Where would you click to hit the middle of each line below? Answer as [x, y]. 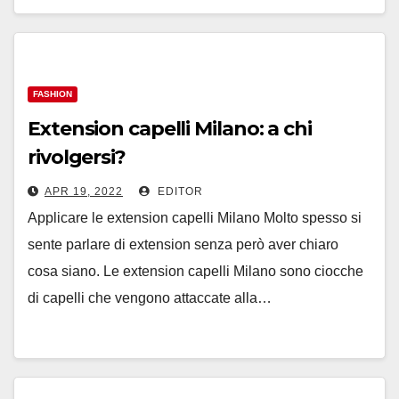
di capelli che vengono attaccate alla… [150, 298]
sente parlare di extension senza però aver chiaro [183, 244]
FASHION [53, 94]
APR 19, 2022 [84, 191]
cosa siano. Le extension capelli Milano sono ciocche [195, 271]
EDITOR [179, 191]
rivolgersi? [77, 157]
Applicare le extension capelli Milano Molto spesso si [195, 218]
